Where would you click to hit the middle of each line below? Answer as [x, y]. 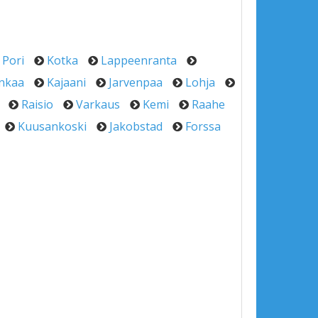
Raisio [37, 104]
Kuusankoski [52, 126]
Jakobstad [136, 126]
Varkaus [98, 104]
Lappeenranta [139, 60]
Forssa [203, 126]
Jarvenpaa [136, 82]
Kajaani [66, 82]
